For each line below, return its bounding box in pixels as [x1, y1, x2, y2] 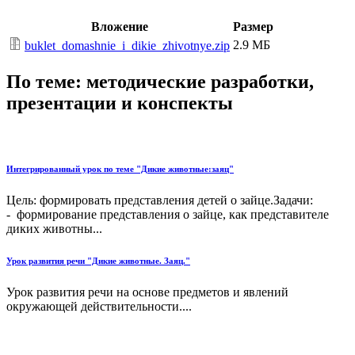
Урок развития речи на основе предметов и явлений [6, 285, 288, 299]
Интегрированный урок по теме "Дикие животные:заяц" [6, 164, 234, 174]
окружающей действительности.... [6, 300, 192, 313]
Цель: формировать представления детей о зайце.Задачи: [6, 193, 345, 208]
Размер [233, 20, 273, 34]
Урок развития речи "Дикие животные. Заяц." [6, 256, 190, 266]
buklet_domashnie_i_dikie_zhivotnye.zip [25, 39, 230, 53]
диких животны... [6, 222, 102, 236]
